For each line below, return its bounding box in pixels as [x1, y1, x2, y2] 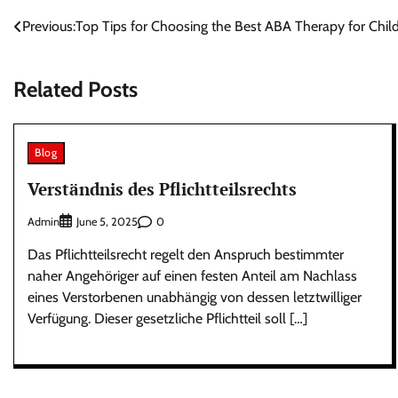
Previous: [22, 18, 76, 35]
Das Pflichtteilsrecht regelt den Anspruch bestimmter [28, 246, 344, 264]
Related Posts [13, 76, 138, 102]
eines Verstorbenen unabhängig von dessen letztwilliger [28, 289, 362, 306]
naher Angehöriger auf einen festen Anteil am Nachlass [28, 267, 357, 285]
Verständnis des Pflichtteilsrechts [28, 177, 297, 200]
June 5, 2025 [76, 215, 138, 229]
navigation [12, 50, 108, 76]
